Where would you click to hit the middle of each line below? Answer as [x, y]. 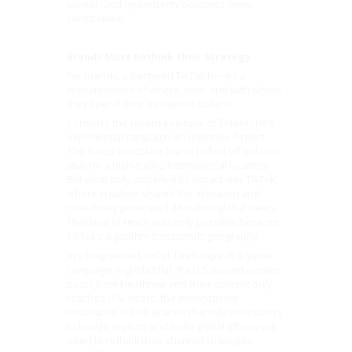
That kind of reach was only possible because [174, 222]
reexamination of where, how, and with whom [174, 90]
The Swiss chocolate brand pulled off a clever [173, 152]
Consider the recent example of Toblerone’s [171, 123]
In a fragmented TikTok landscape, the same [170, 255]
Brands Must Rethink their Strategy [159, 57]
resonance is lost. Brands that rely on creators [175, 312]
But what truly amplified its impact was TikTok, [172, 180]
